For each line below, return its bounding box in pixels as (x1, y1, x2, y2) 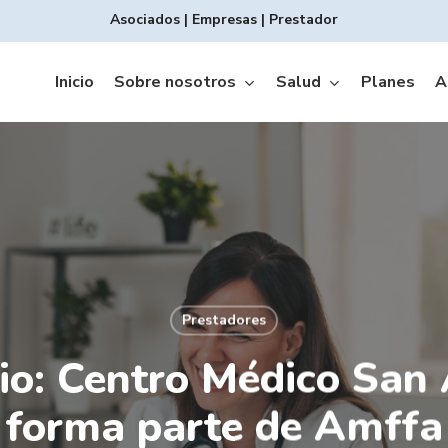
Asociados (109, 10, 180, 29)
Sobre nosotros (114, 71, 236, 93)
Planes (361, 71, 415, 93)
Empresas (191, 10, 257, 29)
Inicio (55, 71, 94, 93)
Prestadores (181, 310, 266, 330)
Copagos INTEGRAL (236, 323, 382, 345)
